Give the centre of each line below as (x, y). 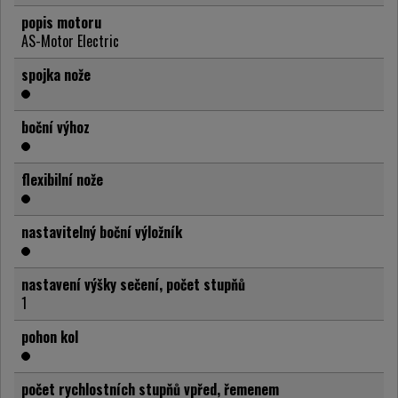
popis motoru (61, 23)
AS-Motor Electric (70, 41)
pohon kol (50, 337)
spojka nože (56, 75)
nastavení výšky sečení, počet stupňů (133, 285)
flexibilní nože (62, 180)
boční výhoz (56, 127)
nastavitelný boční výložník (102, 232)
